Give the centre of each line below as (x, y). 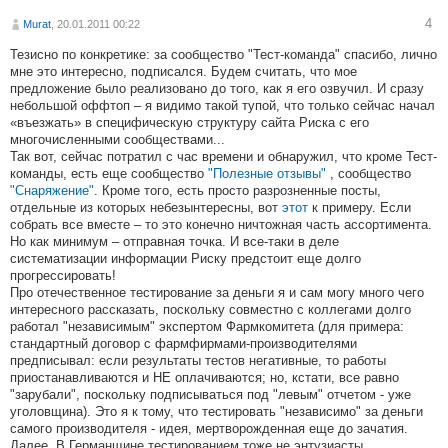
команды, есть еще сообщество (109, 174)
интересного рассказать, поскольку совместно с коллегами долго (210, 310)
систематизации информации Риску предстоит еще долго (185, 259)
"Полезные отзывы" (269, 174)
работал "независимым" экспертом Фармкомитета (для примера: (207, 327)
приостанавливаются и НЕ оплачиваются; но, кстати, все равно (204, 378)
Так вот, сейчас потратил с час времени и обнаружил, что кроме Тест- (223, 157)
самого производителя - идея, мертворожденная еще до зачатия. (209, 429)
